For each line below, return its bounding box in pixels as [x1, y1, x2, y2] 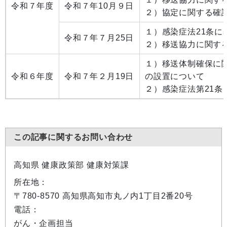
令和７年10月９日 [64, 2, 134, 10]
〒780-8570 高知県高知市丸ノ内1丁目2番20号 [14, 192, 193, 200]
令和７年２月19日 [64, 72, 134, 81]
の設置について [145, 72, 213, 81]
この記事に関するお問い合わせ [14, 133, 133, 141]
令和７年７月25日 [64, 33, 134, 42]
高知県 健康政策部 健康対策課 [14, 161, 129, 169]
